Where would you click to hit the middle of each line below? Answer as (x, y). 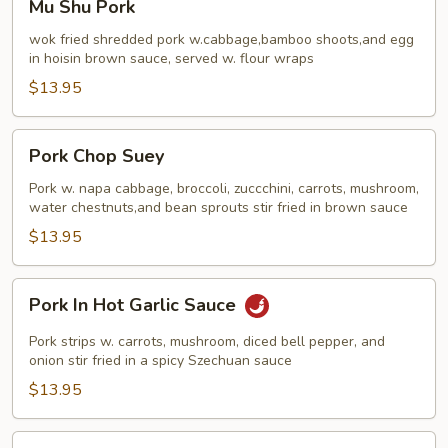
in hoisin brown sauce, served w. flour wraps (171, 58)
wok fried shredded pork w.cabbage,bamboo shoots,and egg (221, 39)
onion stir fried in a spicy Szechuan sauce (160, 360)
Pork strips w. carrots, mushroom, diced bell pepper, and (207, 341)
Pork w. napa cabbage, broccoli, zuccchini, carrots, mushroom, (224, 188)
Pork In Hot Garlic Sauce (135, 304)
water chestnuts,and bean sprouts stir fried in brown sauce (218, 207)
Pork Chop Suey (96, 155)
